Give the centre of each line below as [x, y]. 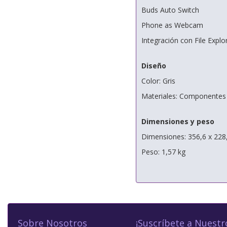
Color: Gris [158, 81]
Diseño [154, 66]
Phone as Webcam [172, 25]
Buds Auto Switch [170, 10]
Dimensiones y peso [178, 121]
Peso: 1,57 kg [163, 152]
